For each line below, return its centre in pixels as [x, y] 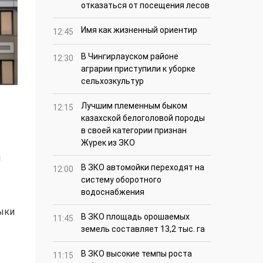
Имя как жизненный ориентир [139, 30]
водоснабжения [113, 192]
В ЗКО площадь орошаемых [135, 217]
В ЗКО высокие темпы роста [136, 254]
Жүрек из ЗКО [108, 143]
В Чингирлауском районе [130, 57]
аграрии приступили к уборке [138, 69]
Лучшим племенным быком [134, 106]
